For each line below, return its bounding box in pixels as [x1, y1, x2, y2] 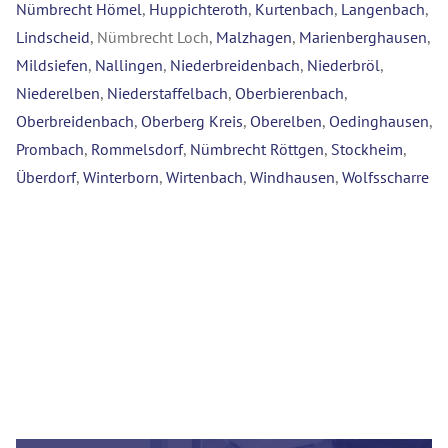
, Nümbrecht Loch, [90, 27, 216, 48]
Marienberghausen [299, 27, 427, 48]
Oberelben [250, 111, 322, 132]
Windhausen [250, 167, 335, 188]
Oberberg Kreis [141, 111, 243, 132]
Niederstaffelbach [107, 83, 228, 104]
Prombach [16, 139, 84, 160]
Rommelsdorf [91, 139, 183, 160]
